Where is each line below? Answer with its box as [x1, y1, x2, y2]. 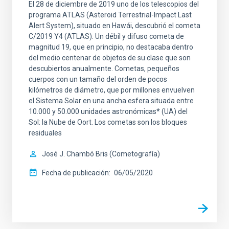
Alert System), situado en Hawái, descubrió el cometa [29, 21, 200, 30]
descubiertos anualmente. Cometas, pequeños [29, 64, 179, 73]
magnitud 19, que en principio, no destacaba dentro [29, 42, 193, 51]
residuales [29, 128, 62, 137]
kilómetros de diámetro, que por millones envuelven [29, 85, 195, 94]
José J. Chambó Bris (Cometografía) [42, 149, 160, 158]
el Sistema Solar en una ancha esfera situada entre [29, 96, 194, 105]
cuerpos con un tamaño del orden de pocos [29, 75, 167, 83]
